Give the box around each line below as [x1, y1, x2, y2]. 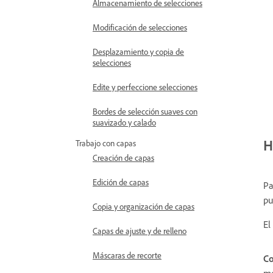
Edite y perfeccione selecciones [93, 82, 197, 92]
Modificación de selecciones [93, 22, 187, 32]
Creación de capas [93, 152, 154, 163]
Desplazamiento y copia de [93, 46, 184, 57]
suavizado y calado [93, 117, 156, 127]
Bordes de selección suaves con [93, 106, 197, 116]
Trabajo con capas [76, 138, 136, 148]
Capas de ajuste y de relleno [93, 225, 186, 236]
